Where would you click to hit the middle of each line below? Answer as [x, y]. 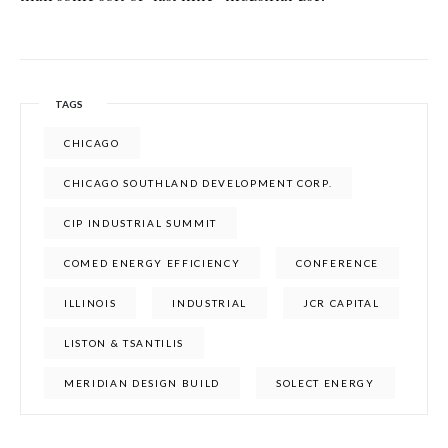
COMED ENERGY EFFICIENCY [152, 263]
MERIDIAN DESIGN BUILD [142, 383]
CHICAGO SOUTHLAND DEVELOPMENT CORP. [198, 183]
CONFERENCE [338, 263]
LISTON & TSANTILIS [124, 343]
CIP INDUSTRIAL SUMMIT [141, 223]
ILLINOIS [90, 303]
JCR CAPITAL [341, 303]
